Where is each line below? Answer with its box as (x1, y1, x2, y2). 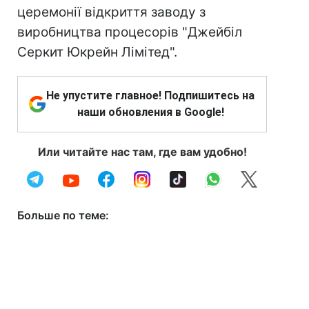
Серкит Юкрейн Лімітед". (17, 44, 177, 60)
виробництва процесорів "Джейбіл (17, 24, 242, 40)
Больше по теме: (17, 208, 109, 222)
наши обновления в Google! (77, 106, 224, 119)
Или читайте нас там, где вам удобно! (37, 145, 247, 159)
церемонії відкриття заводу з (17, 4, 206, 20)
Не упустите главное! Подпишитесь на (46, 89, 255, 102)
